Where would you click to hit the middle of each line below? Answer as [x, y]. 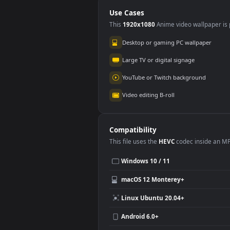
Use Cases [141, 91]
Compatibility [148, 221]
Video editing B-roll [165, 182]
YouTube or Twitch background [182, 163]
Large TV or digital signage [176, 143]
